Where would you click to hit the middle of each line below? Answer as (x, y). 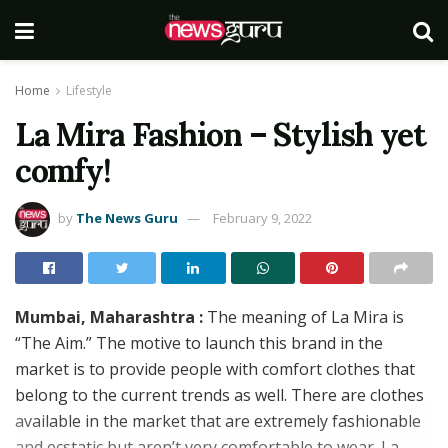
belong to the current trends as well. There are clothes (219, 394)
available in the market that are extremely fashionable (218, 420)
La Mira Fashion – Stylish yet (220, 134)
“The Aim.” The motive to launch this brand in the (199, 342)
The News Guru (127, 217)
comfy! (63, 170)
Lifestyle (89, 90)
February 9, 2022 (262, 217)
